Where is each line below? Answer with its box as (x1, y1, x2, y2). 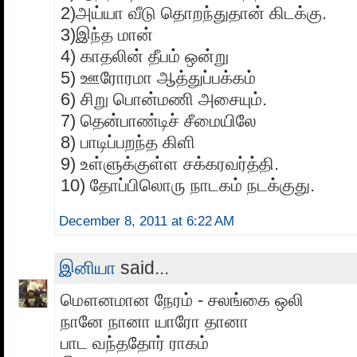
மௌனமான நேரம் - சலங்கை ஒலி (61, 289, 304, 310)
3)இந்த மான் (61, 24, 153, 45)
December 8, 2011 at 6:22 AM (59, 213, 234, 229)
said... (116, 257, 169, 278)
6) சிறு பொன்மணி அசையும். (61, 88, 267, 109)
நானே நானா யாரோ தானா (61, 311, 249, 331)
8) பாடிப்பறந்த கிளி (61, 131, 195, 152)
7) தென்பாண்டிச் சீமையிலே (61, 110, 257, 131)
